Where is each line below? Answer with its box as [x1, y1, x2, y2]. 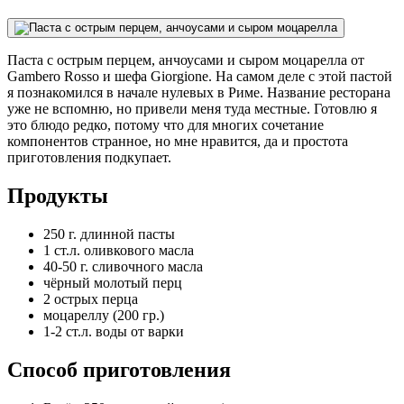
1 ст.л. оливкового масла [43, 242, 194, 258]
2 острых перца [43, 290, 138, 307]
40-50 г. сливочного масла [43, 258, 203, 274]
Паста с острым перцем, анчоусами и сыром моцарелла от [7, 51, 364, 68]
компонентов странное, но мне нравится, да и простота [7, 133, 348, 149]
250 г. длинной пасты [43, 225, 175, 242]
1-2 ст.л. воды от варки [43, 323, 184, 339]
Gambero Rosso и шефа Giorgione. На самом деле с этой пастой [7, 68, 392, 84]
